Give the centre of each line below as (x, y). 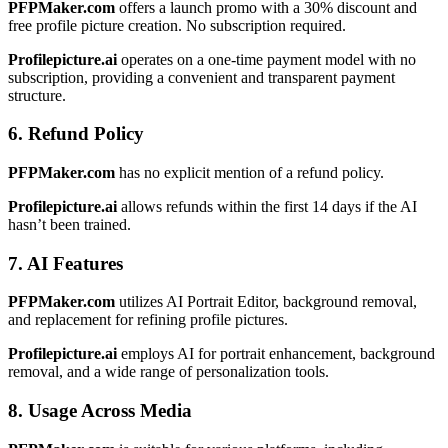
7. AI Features (65, 263)
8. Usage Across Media (100, 411)
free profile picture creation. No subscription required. (177, 25)
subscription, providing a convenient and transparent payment (201, 77)
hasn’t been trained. (69, 224)
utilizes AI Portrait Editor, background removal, (266, 302)
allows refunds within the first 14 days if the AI (267, 206)
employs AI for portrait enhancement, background (276, 354)
